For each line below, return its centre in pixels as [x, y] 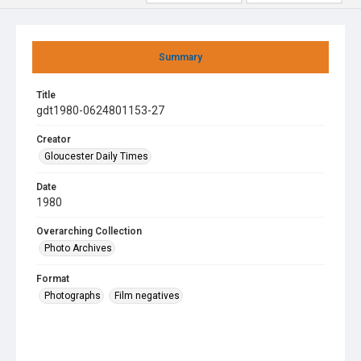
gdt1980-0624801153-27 [100, 110]
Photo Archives [78, 248]
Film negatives [147, 296]
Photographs [73, 296]
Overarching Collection [89, 231]
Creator [54, 139]
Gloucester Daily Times [96, 156]
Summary [180, 57]
